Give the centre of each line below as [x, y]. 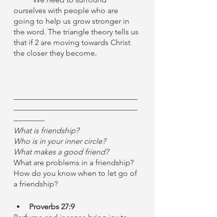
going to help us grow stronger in [72, 21]
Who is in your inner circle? [60, 141]
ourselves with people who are [67, 10]
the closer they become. [56, 53]
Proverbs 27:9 [52, 207]
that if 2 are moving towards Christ [73, 42]
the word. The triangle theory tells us [77, 32]
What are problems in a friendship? [74, 163]
